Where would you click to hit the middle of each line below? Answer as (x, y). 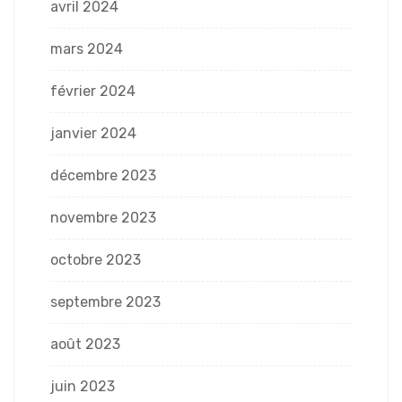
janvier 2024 (93, 133)
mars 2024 (87, 48)
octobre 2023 (96, 259)
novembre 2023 (103, 217)
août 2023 (85, 344)
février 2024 (93, 91)
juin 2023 (83, 386)
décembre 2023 (103, 175)
